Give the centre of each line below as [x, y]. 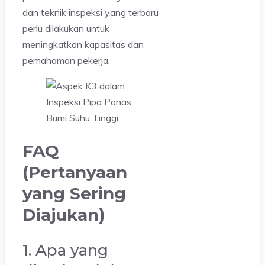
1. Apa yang [65, 250]
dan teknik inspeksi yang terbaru [91, 13]
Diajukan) [64, 214]
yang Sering [74, 193]
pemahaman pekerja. [66, 61]
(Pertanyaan [75, 172]
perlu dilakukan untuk [66, 29]
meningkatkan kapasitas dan [83, 45]
